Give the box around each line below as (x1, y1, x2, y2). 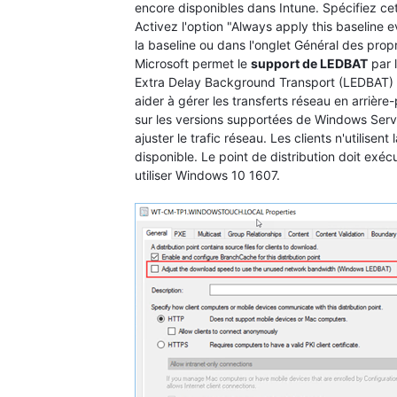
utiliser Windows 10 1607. (135, 167, 280, 183)
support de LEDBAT (251, 55, 368, 71)
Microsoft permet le (135, 55, 251, 71)
